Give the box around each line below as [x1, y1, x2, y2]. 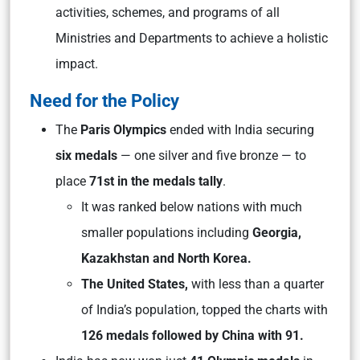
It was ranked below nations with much [81, 199, 302, 215]
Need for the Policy [30, 90, 179, 111]
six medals [55, 148, 121, 163]
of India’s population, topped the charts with [81, 302, 328, 317]
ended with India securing [166, 122, 314, 137]
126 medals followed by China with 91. [81, 328, 304, 343]
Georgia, [252, 225, 301, 240]
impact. [55, 56, 98, 72]
